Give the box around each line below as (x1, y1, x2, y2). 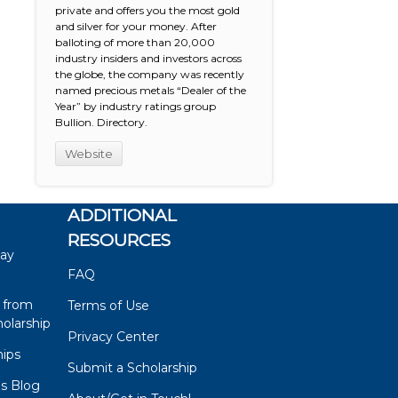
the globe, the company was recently (55, 68, 245, 82)
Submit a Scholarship (68, 359, 198, 376)
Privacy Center (68, 328, 160, 345)
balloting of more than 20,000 (55, 36, 216, 50)
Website (65, 147, 114, 162)
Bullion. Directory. (55, 115, 148, 130)
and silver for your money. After (55, 20, 218, 34)
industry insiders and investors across (55, 52, 243, 66)
